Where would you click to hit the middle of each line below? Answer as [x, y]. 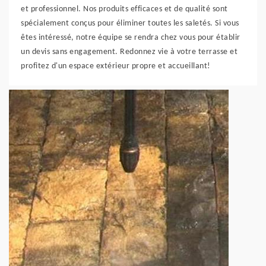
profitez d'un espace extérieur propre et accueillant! [116, 66]
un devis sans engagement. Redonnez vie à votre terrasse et [129, 52]
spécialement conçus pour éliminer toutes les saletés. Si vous [130, 23]
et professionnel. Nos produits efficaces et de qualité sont [124, 9]
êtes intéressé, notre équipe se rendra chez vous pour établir [131, 38]
